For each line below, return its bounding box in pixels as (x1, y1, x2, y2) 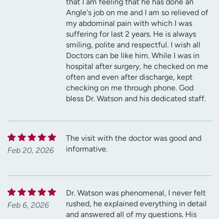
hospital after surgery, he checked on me (66, 61, 208, 71)
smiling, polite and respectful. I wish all (66, 40, 200, 49)
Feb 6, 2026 (7, 200, 49, 210)
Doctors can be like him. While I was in (66, 50, 199, 60)
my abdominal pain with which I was (66, 18, 192, 28)
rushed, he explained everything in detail (66, 198, 207, 208)
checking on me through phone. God (66, 83, 194, 92)
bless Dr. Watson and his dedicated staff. (66, 93, 206, 103)
